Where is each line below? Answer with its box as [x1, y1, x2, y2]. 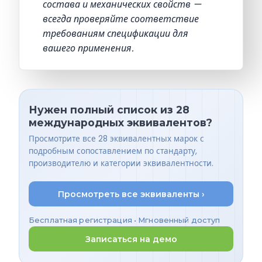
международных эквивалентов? [29, 116, 212, 129]
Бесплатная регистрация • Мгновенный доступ [29, 216, 220, 225]
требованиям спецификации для [43, 26, 188, 40]
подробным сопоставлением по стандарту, [29, 146, 197, 157]
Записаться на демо [85, 233, 177, 244]
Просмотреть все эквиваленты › [57, 188, 205, 199]
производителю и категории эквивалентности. [29, 158, 213, 170]
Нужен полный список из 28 [29, 103, 189, 116]
